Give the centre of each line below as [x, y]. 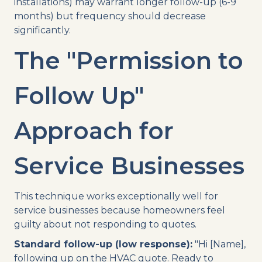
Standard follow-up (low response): [103, 244]
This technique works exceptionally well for [116, 196]
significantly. [42, 30]
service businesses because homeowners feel [120, 210]
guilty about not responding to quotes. [105, 224]
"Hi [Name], [219, 244]
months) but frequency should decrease [110, 16]
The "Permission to [129, 60]
